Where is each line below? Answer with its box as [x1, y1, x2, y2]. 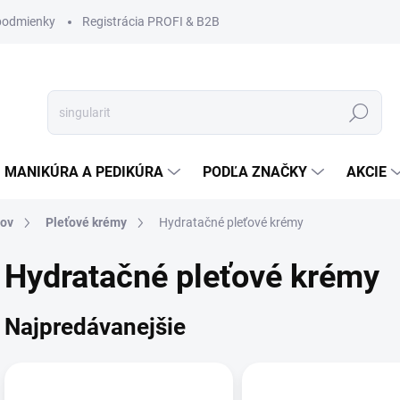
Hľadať [339, 105, 379, 121]
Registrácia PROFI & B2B [82, 14, 220, 29]
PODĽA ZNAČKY [203, 163, 307, 180]
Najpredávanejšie [4, 312, 186, 340]
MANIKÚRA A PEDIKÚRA [4, 163, 163, 180]
